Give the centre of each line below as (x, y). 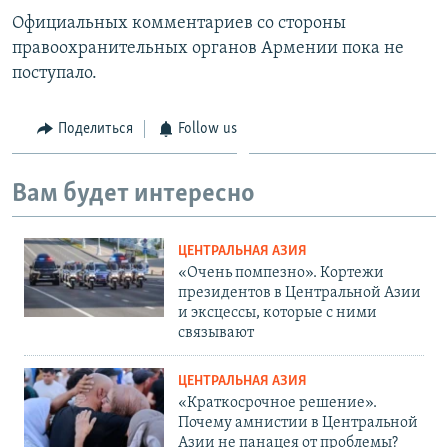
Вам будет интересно (133, 195)
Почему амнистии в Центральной (298, 422)
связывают (216, 332)
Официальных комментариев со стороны (179, 23)
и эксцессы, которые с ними (277, 312)
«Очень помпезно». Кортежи (281, 272)
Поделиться (95, 128)
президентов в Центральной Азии (299, 292)
